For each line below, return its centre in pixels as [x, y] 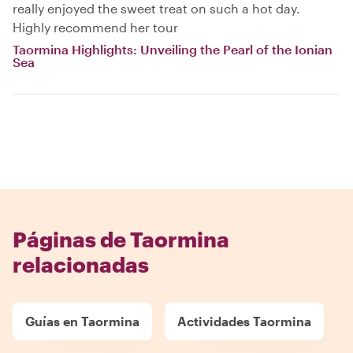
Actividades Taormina [244, 321]
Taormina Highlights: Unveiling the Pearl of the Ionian [173, 49]
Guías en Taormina [82, 321]
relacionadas [81, 264]
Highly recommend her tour [95, 27]
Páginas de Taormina [121, 239]
